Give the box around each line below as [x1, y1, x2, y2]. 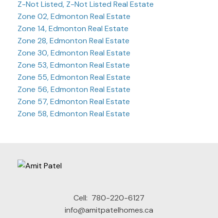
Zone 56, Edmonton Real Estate [17, 84, 130, 95]
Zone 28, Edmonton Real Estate [17, 36, 129, 46]
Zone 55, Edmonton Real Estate [17, 72, 130, 83]
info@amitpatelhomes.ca [65, 204, 153, 215]
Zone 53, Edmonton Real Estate [17, 60, 130, 71]
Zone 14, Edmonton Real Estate [17, 23, 128, 34]
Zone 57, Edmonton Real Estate [17, 96, 130, 107]
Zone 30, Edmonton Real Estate [17, 48, 130, 58]
